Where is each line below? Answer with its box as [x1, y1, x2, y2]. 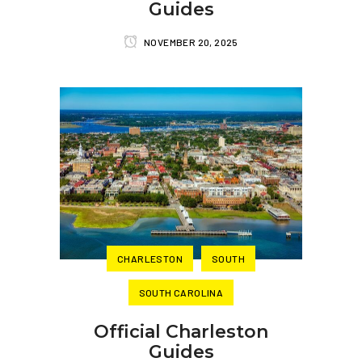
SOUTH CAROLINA [138, 287, 224, 298]
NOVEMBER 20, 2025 [141, 36, 238, 48]
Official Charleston [94, 321, 268, 343]
